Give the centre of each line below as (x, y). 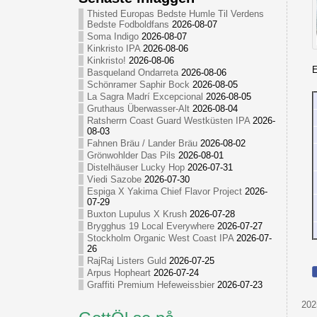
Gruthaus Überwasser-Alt (138, 109)
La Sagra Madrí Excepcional (145, 97)
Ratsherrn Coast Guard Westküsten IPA (168, 121)
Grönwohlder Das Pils (131, 155)
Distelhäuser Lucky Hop (136, 167)
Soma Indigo (113, 36)
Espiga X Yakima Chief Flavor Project (164, 191)
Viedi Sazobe (114, 179)
